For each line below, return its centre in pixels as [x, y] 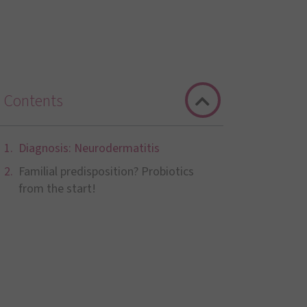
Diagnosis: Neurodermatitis [89, 148]
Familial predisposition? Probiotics [106, 172]
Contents [33, 101]
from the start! [57, 189]
